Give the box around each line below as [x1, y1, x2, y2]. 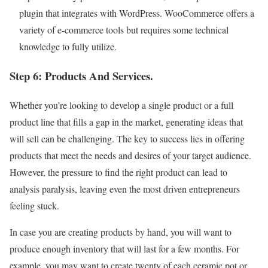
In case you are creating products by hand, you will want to [10, 225, 232, 238]
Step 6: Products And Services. [10, 67, 153, 84]
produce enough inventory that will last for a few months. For [10, 242, 239, 255]
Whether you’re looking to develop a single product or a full [10, 98, 233, 111]
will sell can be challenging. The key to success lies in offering [10, 132, 245, 145]
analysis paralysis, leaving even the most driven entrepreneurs [10, 182, 240, 195]
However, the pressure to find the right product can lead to [10, 165, 227, 178]
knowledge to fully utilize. [19, 40, 117, 53]
